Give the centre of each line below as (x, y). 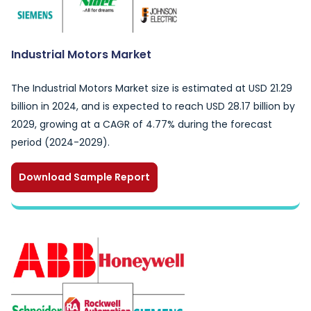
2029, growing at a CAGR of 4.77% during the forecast (142, 124)
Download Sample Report (84, 177)
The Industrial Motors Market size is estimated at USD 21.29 (152, 88)
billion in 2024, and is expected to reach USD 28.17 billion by (153, 106)
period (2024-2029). (60, 142)
